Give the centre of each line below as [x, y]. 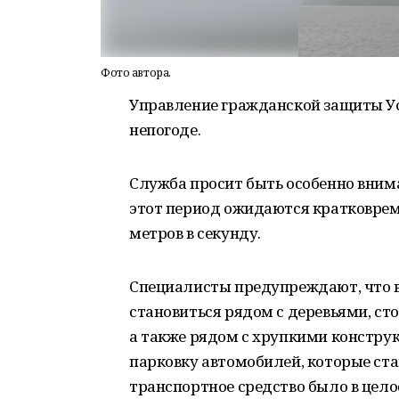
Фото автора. [136, 73]
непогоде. [165, 130]
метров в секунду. [195, 233]
